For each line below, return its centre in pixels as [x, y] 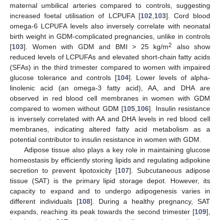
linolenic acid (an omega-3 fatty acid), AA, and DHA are [110, 88]
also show [191, 47]
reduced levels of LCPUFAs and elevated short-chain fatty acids [110, 57]
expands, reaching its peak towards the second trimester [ [102, 212]
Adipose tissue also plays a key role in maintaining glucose [117, 150]
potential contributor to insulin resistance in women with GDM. [106, 140]
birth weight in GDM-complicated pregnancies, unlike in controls [110, 37]
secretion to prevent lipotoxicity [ [64, 171]
